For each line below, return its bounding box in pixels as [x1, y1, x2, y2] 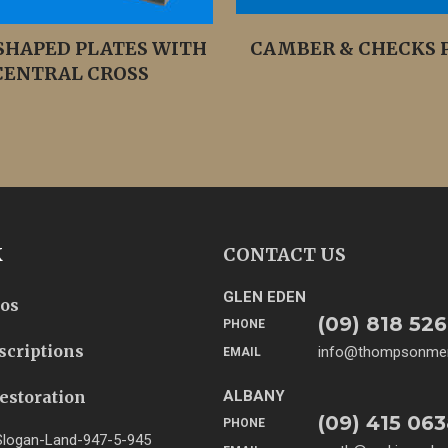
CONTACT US [223, 243, 346, 266]
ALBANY [223, 387, 285, 405]
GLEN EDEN [223, 288, 306, 306]
